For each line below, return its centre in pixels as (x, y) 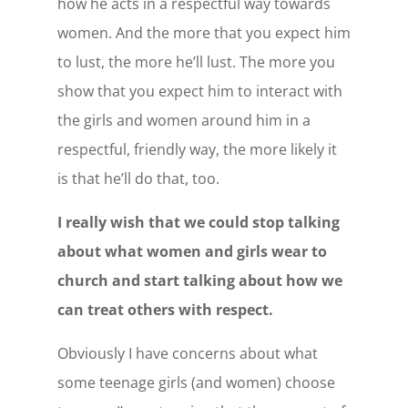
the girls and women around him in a (184, 120)
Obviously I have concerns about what (187, 353)
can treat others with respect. (167, 309)
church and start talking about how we (199, 280)
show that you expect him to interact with (199, 91)
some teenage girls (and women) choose (196, 382)
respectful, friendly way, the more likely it (197, 149)
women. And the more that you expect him (204, 32)
